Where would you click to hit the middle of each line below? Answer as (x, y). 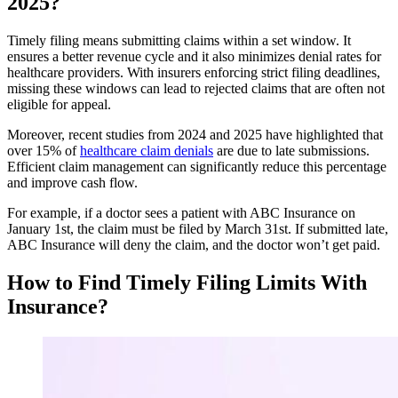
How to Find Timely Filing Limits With (187, 282)
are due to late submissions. (291, 150)
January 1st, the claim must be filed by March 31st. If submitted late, (198, 228)
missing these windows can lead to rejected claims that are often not (196, 88)
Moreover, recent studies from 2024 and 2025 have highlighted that (195, 134)
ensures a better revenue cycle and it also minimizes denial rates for (194, 56)
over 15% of (44, 150)
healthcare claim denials (147, 150)
